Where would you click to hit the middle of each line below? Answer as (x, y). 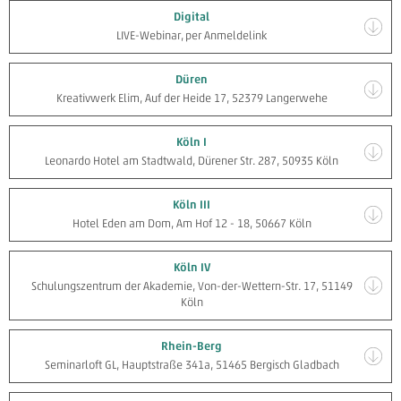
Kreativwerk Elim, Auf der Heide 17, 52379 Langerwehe (192, 98)
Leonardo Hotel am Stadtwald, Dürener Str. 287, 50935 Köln (192, 161)
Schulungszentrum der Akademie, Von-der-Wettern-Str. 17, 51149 (192, 286)
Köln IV (192, 267)
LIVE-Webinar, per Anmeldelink (192, 35)
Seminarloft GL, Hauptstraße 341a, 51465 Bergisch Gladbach (192, 365)
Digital (192, 17)
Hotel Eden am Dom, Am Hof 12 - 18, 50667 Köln (192, 223)
